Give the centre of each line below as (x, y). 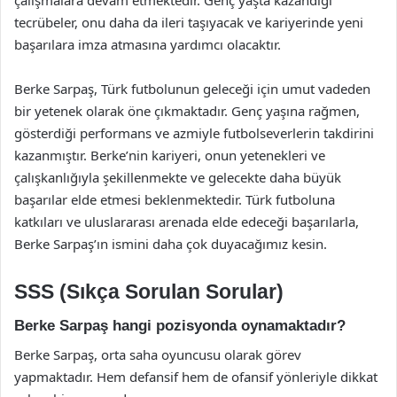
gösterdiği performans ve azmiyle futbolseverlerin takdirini (194, 132)
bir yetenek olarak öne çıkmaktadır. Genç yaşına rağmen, (187, 110)
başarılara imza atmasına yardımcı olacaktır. (148, 44)
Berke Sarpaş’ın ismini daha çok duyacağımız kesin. (171, 243)
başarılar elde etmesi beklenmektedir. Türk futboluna (175, 199)
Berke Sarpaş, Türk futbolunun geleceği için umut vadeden (192, 88)
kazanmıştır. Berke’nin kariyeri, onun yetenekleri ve (170, 155)
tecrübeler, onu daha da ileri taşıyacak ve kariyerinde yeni (189, 22)
